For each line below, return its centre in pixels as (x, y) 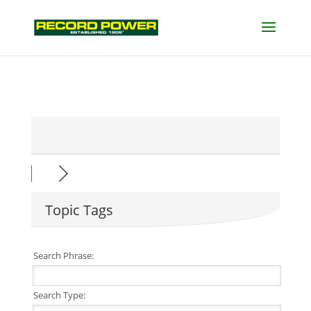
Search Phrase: (62, 255)
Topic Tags (79, 210)
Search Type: (58, 295)
